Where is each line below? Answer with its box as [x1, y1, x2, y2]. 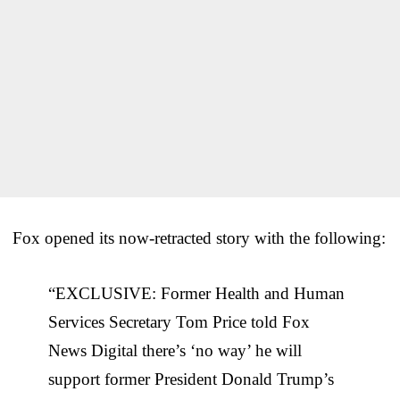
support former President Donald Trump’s [48, 369, 334, 388]
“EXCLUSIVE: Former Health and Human [48, 283, 345, 303]
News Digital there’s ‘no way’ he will [48, 340, 302, 360]
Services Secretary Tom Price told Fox [48, 312, 310, 331]
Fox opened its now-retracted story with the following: [12, 228, 386, 247]
